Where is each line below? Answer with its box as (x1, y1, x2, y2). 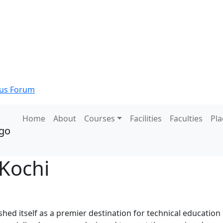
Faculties (169, 112, 203, 124)
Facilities (129, 112, 162, 124)
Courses (84, 112, 115, 124)
